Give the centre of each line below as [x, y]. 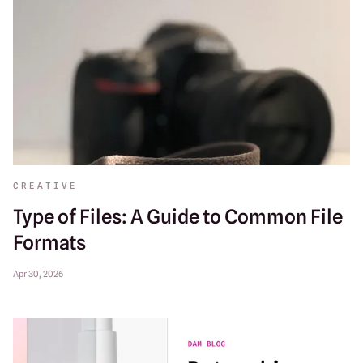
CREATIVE [45, 185]
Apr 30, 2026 [38, 273]
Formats [49, 242]
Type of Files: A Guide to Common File [178, 216]
